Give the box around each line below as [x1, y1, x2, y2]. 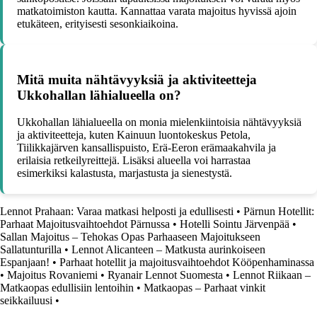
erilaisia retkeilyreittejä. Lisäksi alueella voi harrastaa [17, 154, 250, 167]
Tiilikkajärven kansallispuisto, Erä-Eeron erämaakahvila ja [17, 142, 276, 154]
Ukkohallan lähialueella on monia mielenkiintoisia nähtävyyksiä [17, 116, 301, 129]
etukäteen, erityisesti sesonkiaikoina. [17, 17, 178, 30]
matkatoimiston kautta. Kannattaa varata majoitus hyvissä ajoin [17, 4, 296, 17]
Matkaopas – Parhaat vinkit [144, 282, 265, 294]
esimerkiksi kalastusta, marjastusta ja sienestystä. [17, 167, 232, 180]
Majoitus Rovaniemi [7, 269, 98, 282]
